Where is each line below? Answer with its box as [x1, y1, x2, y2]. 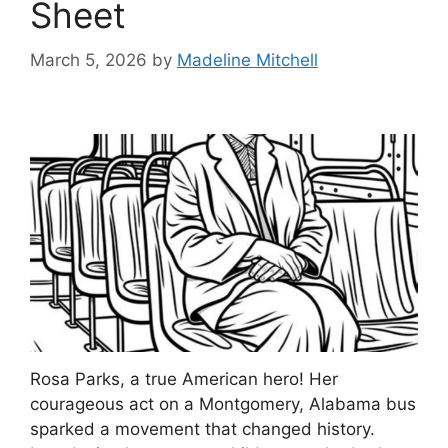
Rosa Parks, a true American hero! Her [30, 368, 338, 389]
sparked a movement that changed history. [30, 418, 375, 439]
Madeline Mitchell [177, 49, 318, 70]
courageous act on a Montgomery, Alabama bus [30, 393, 416, 414]
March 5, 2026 [30, 49, 147, 70]
